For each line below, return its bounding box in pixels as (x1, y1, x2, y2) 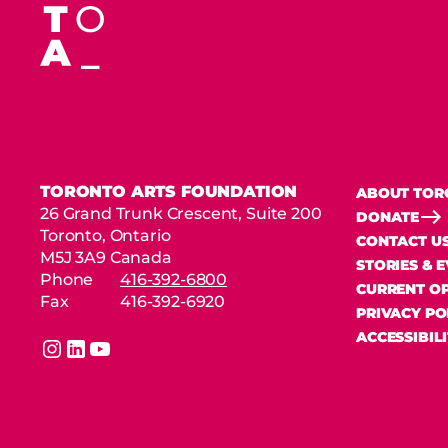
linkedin (64, 349, 128, 369)
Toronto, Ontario (40, 225, 171, 245)
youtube (88, 349, 156, 369)
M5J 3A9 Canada (40, 247, 172, 267)
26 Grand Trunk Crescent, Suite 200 (40, 203, 322, 223)
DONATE (356, 207, 420, 226)
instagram (40, 349, 120, 369)
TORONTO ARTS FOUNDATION (40, 181, 298, 201)
